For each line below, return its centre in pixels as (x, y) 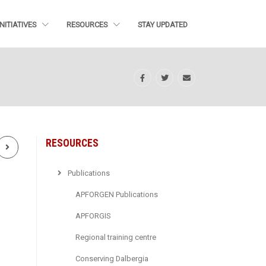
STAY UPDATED (163, 25)
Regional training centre (116, 237)
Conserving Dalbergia (112, 258)
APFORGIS (93, 216)
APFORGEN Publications (117, 194)
